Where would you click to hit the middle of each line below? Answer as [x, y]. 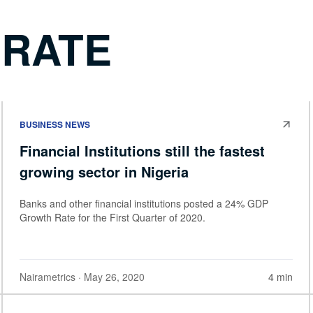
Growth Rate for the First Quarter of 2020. [112, 217]
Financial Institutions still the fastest [142, 150]
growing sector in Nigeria [104, 171]
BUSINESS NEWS [55, 124]
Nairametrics [48, 276]
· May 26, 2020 [110, 276]
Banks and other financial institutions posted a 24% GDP [144, 203]
